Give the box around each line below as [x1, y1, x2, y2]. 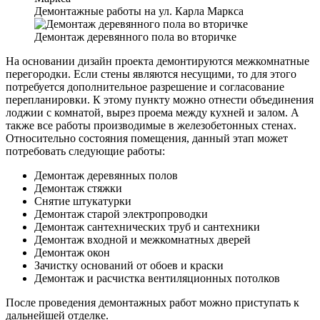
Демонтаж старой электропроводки [34, 208, 208, 221]
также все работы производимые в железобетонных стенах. [6, 119, 296, 132]
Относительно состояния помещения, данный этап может [6, 132, 288, 145]
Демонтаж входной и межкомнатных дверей [34, 234, 251, 246]
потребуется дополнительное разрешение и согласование [6, 81, 284, 94]
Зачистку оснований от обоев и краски [34, 259, 224, 272]
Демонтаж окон [34, 246, 110, 259]
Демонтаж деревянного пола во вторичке [34, 31, 236, 44]
